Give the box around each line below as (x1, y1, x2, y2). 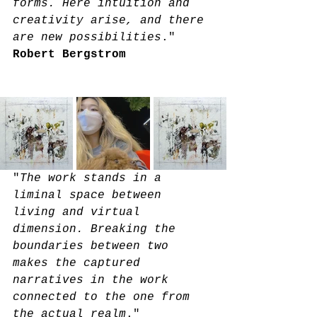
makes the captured (13, 256, 147, 270)
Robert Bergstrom (13, 47, 126, 61)
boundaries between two (13, 239, 175, 253)
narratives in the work (13, 273, 175, 287)
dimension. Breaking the (13, 222, 183, 236)
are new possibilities (13, 30, 161, 44)
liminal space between (13, 188, 168, 202)
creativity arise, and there (13, 13, 211, 27)
